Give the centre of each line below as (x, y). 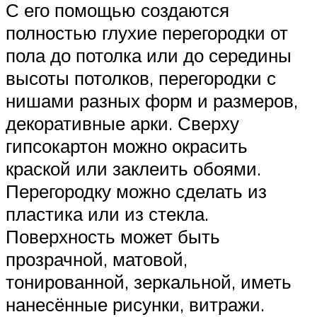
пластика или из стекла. (107, 214)
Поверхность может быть (113, 237)
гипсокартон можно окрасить (127, 146)
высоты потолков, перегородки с (141, 78)
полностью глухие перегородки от (147, 33)
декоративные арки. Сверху (122, 123)
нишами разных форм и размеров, (152, 101)
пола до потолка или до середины (149, 56)
